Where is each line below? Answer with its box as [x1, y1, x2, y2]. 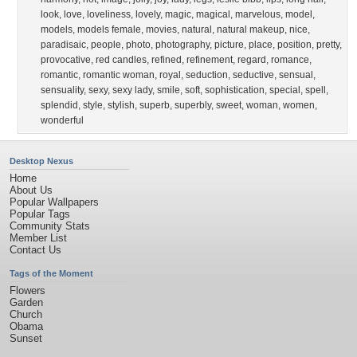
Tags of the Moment [10, 269, 93, 278]
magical [196, 9, 230, 20]
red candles [96, 54, 147, 65]
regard [237, 54, 266, 65]
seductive [233, 69, 274, 80]
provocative [41, 54, 91, 65]
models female [77, 24, 141, 35]
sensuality [41, 84, 84, 96]
